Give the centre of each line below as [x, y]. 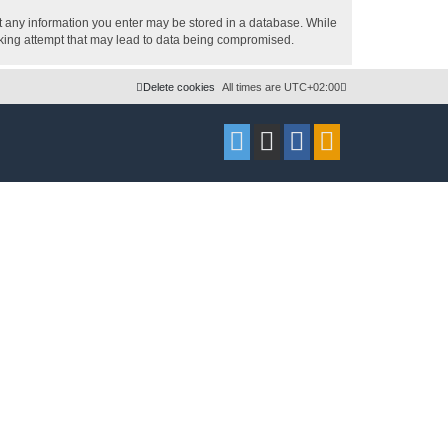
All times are [253, 87]
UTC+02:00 [312, 87]
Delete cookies [179, 87]
